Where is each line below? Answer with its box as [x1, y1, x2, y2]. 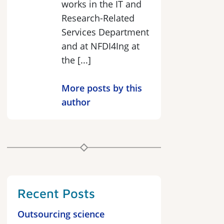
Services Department [61, 26, 149, 38]
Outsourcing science [17, 208, 104, 220]
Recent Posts [17, 185, 95, 200]
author [61, 96, 90, 108]
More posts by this [61, 82, 142, 94]
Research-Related [61, 12, 134, 24]
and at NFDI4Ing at [61, 40, 139, 52]
